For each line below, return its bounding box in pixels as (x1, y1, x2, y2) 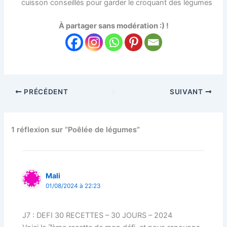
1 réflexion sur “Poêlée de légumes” (11, 125, 140, 134)
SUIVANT (170, 87, 205, 96)
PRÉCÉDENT (22, 87, 68, 96)
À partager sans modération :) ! (58, 21, 169, 31)
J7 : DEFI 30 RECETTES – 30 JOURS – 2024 (22, 210, 173, 220)
